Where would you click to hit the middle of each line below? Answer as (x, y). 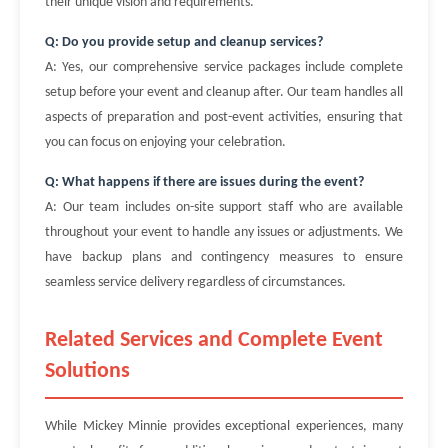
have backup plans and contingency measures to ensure (224, 257)
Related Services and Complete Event (214, 340)
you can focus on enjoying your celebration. (165, 142)
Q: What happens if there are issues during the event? (204, 182)
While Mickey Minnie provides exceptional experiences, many (224, 426)
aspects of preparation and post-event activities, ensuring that (224, 117)
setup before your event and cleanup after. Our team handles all (224, 92)
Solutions (87, 371)
